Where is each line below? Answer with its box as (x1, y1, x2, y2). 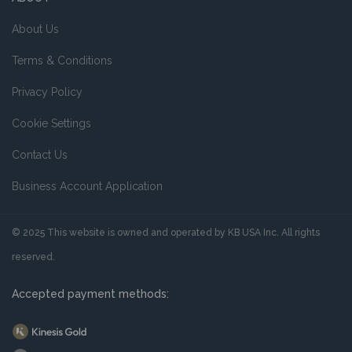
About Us (12, 23, 59, 35)
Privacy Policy (12, 86, 82, 98)
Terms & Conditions (12, 54, 112, 67)
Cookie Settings (12, 117, 91, 130)
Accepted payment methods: (12, 288, 169, 300)
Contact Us (12, 148, 68, 161)
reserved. (12, 251, 55, 262)
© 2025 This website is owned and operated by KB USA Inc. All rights (12, 227, 320, 238)
